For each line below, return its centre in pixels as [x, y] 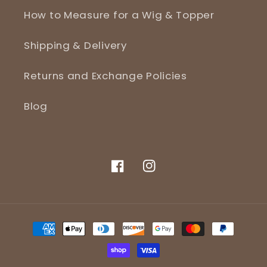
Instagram [171, 173]
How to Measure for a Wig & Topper [119, 15]
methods [50, 240]
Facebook [137, 173]
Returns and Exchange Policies [105, 76]
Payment [50, 223]
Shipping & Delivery [75, 46]
